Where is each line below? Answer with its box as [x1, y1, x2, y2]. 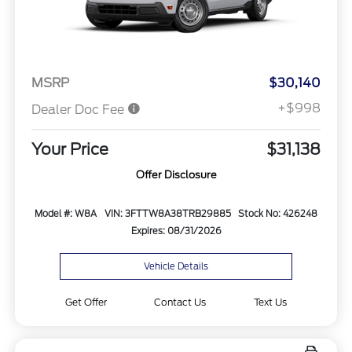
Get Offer [64, 295, 107, 308]
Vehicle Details [144, 260, 208, 272]
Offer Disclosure [135, 168, 217, 181]
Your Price [31, 139, 108, 159]
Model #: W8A [35, 207, 97, 219]
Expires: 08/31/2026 [130, 225, 222, 236]
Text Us [254, 295, 288, 308]
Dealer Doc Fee [31, 101, 127, 117]
